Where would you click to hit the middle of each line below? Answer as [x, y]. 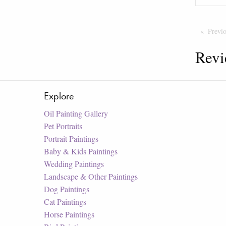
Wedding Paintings [74, 163]
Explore [59, 96]
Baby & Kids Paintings [81, 151]
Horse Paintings [69, 214]
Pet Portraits [63, 126]
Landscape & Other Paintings [91, 176]
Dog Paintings [67, 189]
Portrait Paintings [71, 138]
